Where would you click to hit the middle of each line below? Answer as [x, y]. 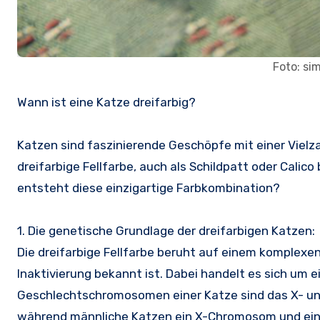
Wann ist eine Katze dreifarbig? [111, 102]
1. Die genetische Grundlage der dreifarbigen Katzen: [166, 231]
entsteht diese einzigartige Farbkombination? [149, 188]
